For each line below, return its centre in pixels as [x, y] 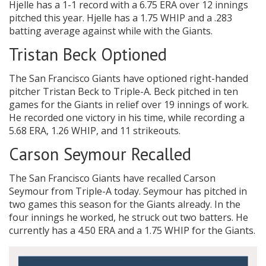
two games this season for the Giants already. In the [125, 205]
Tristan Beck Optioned [88, 55]
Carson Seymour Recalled [100, 154]
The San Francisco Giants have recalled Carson [112, 178]
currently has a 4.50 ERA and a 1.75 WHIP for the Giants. [132, 231]
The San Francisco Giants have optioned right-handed [129, 79]
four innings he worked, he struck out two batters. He [129, 218]
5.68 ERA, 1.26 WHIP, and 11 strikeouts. [95, 131]
